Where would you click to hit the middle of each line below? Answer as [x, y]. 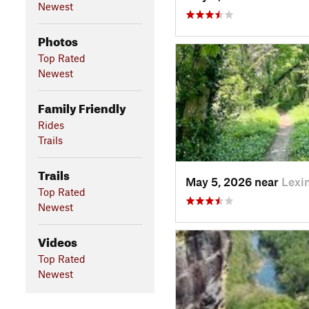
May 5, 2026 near [233, 181]
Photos [58, 39]
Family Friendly [82, 106]
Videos [57, 240]
